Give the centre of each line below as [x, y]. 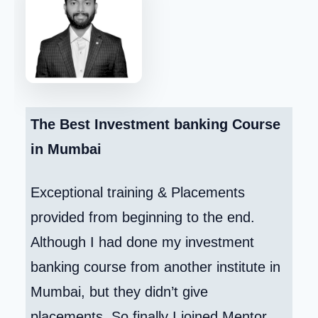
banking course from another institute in [156, 267]
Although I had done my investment [143, 242]
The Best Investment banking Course [156, 125]
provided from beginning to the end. [143, 218]
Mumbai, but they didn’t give [120, 292]
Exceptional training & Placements [138, 193]
